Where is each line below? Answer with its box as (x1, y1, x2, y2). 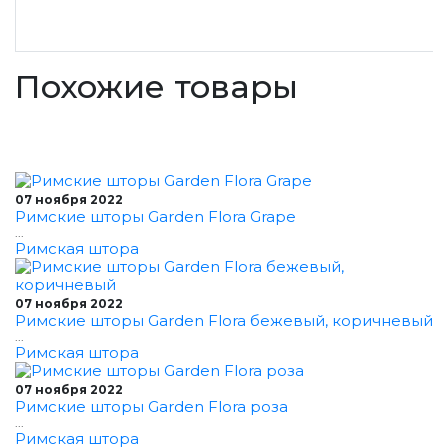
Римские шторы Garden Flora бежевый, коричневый (15, 311, 433, 330)
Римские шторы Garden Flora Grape (15, 207, 296, 226)
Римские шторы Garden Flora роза (15, 397, 288, 416)
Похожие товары (15, 67, 298, 106)
